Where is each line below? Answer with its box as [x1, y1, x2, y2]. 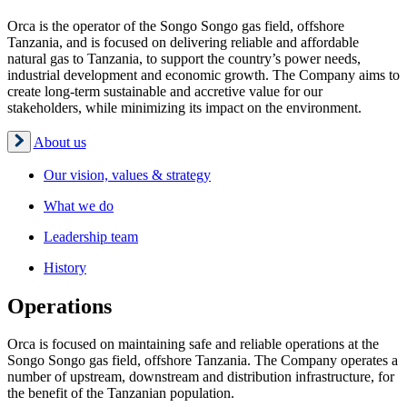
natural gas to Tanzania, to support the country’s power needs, [7, 50, 361, 66]
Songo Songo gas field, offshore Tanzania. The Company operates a [7, 352, 398, 369]
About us [33, 134, 86, 150]
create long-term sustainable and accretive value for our [7, 83, 323, 99]
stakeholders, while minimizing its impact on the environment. [7, 99, 362, 115]
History [44, 259, 86, 275]
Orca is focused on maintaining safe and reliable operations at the [7, 336, 379, 352]
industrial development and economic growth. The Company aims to [7, 66, 400, 83]
